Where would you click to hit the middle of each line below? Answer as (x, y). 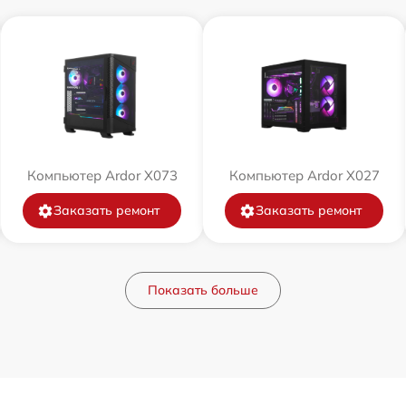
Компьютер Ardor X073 (102, 175)
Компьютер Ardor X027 (304, 175)
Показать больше (203, 290)
